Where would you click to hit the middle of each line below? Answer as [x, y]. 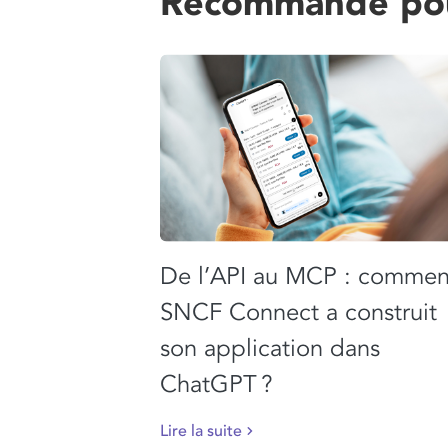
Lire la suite [201, 431]
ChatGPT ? [216, 384]
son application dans [270, 348]
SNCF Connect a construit [298, 312]
